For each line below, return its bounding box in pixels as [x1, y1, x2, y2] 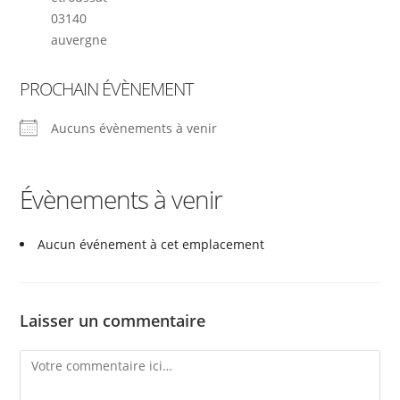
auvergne [51, 30, 108, 48]
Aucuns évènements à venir [51, 119, 218, 137]
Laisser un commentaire [20, 309, 206, 331]
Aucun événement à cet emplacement [37, 235, 265, 253]
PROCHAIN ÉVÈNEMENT [20, 76, 194, 101]
